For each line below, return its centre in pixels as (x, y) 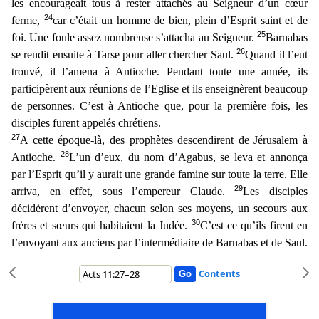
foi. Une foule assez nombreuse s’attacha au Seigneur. (134, 37)
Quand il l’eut (277, 54)
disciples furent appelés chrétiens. (86, 123)
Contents (219, 273)
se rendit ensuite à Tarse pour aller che (98, 54)
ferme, (28, 20)
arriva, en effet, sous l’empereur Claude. (123, 191)
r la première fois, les (257, 106)
